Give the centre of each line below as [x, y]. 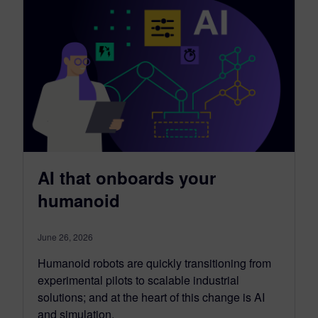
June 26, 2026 [65, 237]
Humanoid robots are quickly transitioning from [154, 263]
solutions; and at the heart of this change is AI [151, 297]
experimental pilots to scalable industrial [138, 280]
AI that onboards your [127, 178]
